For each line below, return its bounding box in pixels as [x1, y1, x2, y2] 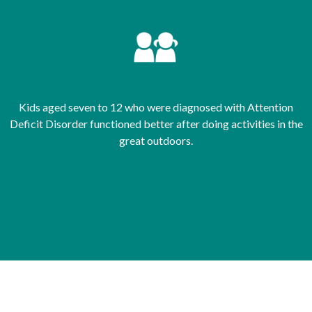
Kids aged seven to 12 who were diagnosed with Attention [19, 100, 293, 114]
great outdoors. [119, 133, 193, 147]
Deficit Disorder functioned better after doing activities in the [9, 116, 303, 130]
